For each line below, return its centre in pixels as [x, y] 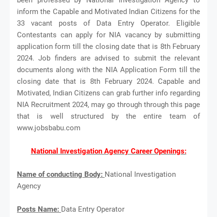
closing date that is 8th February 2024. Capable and [108, 81]
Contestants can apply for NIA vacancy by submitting [108, 35]
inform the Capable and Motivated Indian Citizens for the [108, 11]
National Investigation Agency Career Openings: [108, 151]
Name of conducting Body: [61, 174]
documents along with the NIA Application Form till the [108, 70]
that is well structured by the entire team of [108, 116]
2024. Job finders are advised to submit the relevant [108, 58]
